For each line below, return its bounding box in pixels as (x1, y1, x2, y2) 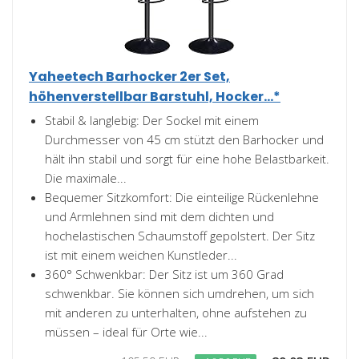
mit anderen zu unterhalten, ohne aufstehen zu (45, 305, 307, 321)
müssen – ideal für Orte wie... (45, 324, 208, 340)
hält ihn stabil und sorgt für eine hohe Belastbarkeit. (45, 151, 329, 167)
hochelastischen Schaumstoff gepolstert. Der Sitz (45, 228, 315, 244)
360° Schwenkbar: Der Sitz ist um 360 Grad (45, 266, 284, 282)
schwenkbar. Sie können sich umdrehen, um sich (45, 285, 314, 301)
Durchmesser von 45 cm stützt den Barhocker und (45, 131, 324, 147)
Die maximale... (45, 170, 127, 186)
